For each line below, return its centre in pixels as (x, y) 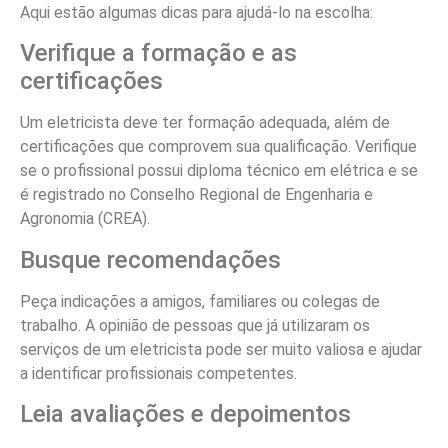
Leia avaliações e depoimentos (185, 414)
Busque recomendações (150, 259)
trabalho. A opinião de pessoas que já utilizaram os (195, 325)
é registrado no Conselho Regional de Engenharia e (196, 195)
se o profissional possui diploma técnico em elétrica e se (219, 171)
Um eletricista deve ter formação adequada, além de (205, 123)
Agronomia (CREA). (85, 219)
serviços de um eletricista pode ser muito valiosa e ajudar (221, 349)
